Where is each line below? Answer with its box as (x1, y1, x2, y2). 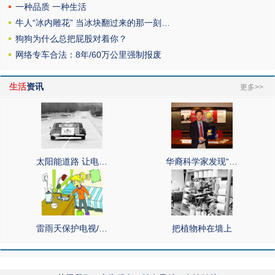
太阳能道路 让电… (36, 157, 108, 166)
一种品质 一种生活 (15, 2, 87, 12)
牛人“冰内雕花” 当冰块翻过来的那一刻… (15, 18, 171, 28)
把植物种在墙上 (171, 223, 232, 233)
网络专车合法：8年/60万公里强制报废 (15, 50, 162, 60)
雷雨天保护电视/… (36, 223, 108, 233)
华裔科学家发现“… (166, 157, 238, 166)
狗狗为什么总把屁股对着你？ (15, 34, 128, 44)
